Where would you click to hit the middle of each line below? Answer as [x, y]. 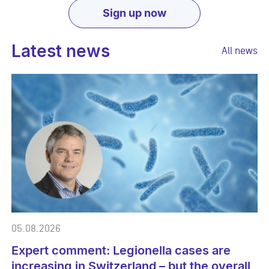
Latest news [61, 51]
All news [239, 51]
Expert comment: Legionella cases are [121, 251]
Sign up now [134, 13]
